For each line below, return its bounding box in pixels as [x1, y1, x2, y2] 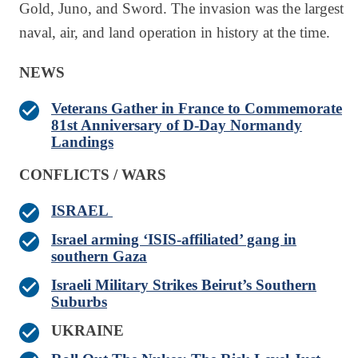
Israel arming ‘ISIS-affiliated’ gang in [51, 231, 296, 249]
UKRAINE [51, 322, 132, 340]
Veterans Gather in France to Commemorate [51, 100, 342, 117]
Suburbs [51, 293, 107, 311]
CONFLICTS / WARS [19, 166, 166, 184]
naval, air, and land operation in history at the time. [19, 24, 330, 42]
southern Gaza [51, 248, 147, 265]
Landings [51, 133, 113, 151]
